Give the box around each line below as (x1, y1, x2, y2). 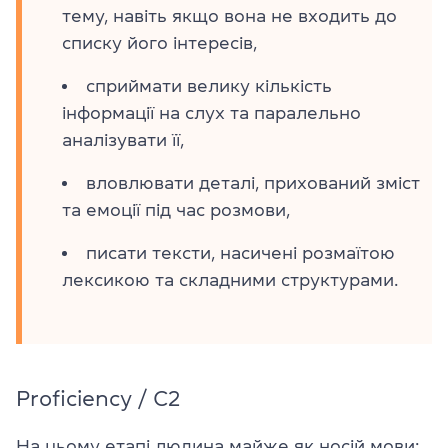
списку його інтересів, (62, 34, 257, 52)
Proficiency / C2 (16, 387, 180, 409)
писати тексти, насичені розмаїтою (86, 244, 395, 262)
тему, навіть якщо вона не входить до (62, 7, 397, 25)
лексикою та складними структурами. (62, 271, 398, 289)
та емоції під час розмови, (62, 201, 290, 219)
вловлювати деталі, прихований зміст (86, 174, 420, 192)
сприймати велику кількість (86, 77, 332, 95)
